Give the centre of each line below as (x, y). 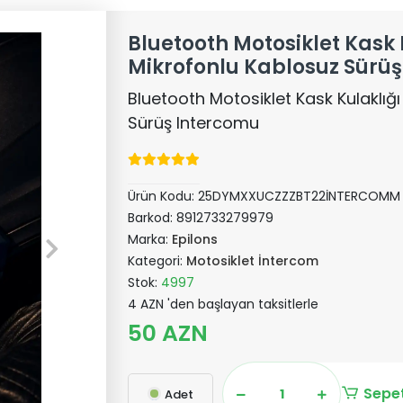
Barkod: (152, 218)
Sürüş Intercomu (194, 123)
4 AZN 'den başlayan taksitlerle (224, 304)
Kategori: (157, 261)
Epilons (195, 239)
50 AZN (168, 333)
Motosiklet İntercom (253, 261)
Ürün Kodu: (163, 196)
